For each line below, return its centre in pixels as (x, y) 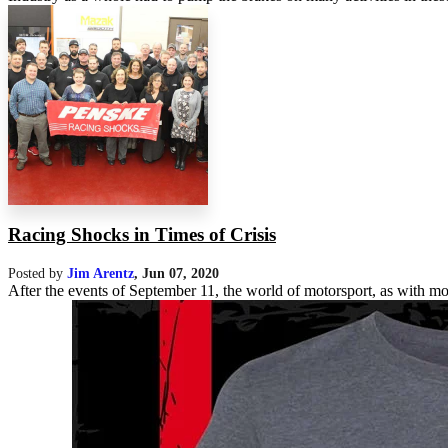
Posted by (37, 272)
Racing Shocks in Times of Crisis (142, 235)
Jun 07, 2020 (180, 272)
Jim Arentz (100, 272)
